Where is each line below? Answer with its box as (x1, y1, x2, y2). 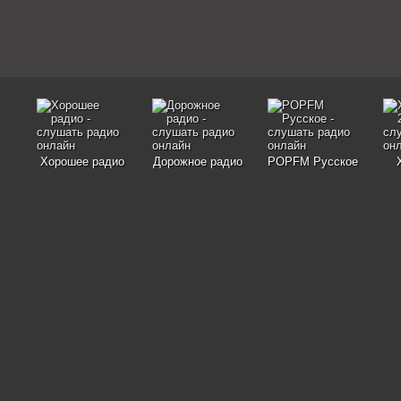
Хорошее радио (39, 155, 124, 168)
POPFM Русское (268, 155, 358, 168)
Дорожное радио (152, 155, 243, 168)
